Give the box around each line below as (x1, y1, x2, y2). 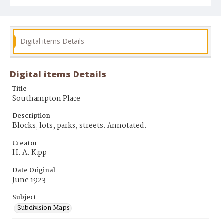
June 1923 (12, 174, 46, 186)
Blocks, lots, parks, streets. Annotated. (12, 120, 147, 132)
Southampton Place (12, 93, 80, 105)
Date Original (12, 165, 55, 176)
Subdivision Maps (17, 203, 70, 214)
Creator (12, 138, 37, 149)
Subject (12, 192, 36, 203)
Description (12, 111, 50, 122)
